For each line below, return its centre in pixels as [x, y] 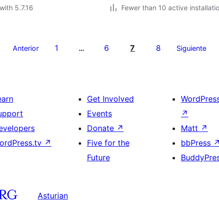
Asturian [53, 195]
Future [98, 157]
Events [99, 113]
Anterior [25, 48]
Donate [101, 128]
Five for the [108, 143]
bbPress [197, 143]
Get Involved [110, 99]
